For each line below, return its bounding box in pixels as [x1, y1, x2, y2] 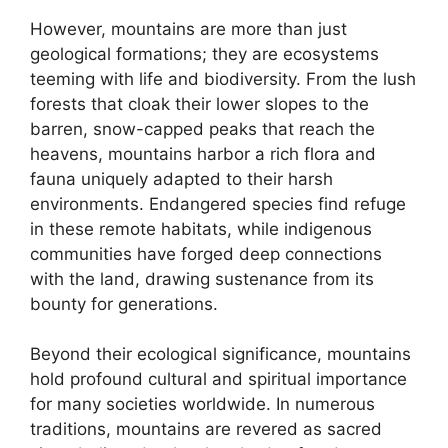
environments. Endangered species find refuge [30, 193, 406, 214]
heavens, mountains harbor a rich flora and [30, 143, 376, 164]
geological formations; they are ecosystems [30, 43, 379, 64]
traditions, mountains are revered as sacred [30, 419, 382, 439]
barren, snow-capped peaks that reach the [30, 118, 375, 139]
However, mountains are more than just [30, 18, 347, 39]
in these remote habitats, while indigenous [30, 218, 372, 239]
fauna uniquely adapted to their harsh [30, 168, 333, 189]
